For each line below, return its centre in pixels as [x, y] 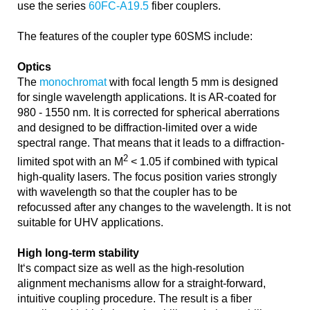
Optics [34, 67]
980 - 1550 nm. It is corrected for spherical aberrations [148, 112]
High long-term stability [78, 253]
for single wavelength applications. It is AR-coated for [147, 97]
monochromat [73, 82]
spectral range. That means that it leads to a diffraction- [151, 143]
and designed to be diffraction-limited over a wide [137, 128]
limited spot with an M [70, 162]
